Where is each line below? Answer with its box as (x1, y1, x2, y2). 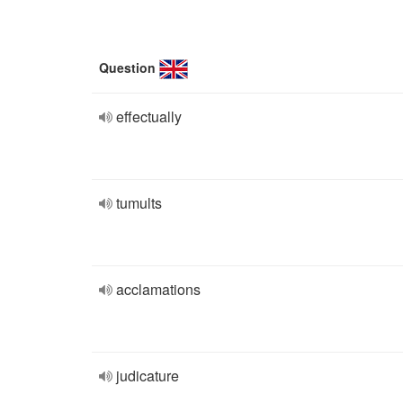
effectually (116, 106, 182, 127)
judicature (116, 365, 179, 386)
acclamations (116, 279, 201, 300)
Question (99, 58, 156, 76)
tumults (116, 193, 162, 213)
